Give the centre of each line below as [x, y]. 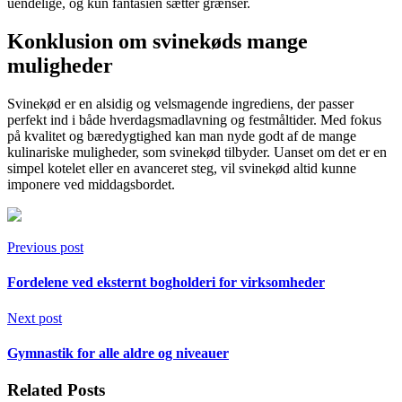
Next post [35, 318]
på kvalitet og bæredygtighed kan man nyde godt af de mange [182, 136]
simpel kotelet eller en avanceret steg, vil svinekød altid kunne [182, 169]
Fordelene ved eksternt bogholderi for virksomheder [166, 283]
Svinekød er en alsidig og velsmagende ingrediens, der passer [180, 104]
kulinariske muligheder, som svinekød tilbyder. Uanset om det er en [197, 153]
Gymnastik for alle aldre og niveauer [118, 353]
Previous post [45, 248]
